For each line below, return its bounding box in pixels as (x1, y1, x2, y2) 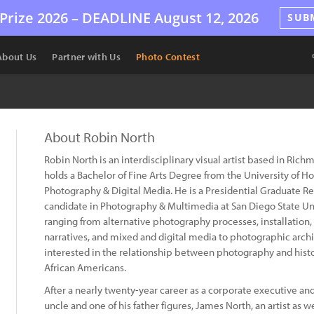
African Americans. (44, 261, 126, 274)
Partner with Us (52, 50, 121, 63)
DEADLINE (82, 8, 151, 27)
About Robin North (44, 128, 155, 146)
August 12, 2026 (151, 8, 259, 27)
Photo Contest (135, 50, 200, 63)
